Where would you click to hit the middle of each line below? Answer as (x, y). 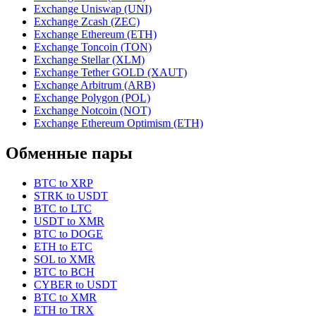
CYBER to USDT (75, 285)
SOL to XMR (65, 260)
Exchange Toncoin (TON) (93, 47)
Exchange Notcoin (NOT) (92, 111)
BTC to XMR (65, 298)
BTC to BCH (64, 272)
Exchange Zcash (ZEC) (87, 22)
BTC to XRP (63, 183)
